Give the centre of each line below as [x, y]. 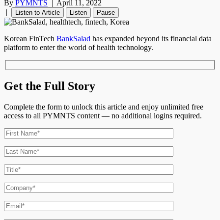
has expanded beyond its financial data [151, 39]
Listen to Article [38, 13]
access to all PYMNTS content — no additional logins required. [103, 115]
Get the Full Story [50, 86]
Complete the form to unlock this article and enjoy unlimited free [104, 107]
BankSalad [73, 39]
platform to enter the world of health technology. [79, 48]
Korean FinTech [30, 39]
